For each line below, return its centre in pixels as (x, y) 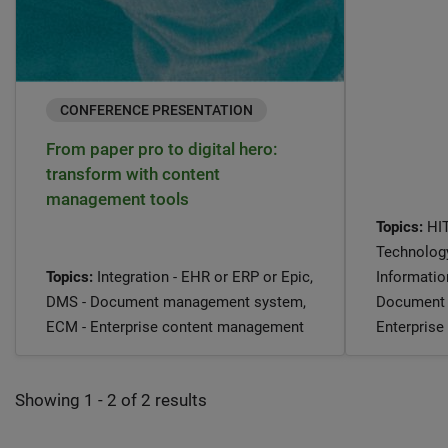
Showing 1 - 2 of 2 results (111, 399)
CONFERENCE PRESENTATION (156, 109)
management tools (117, 198)
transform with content (133, 173)
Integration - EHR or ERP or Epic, (205, 276)
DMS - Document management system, (176, 301)
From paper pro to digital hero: (162, 148)
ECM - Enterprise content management (175, 326)
